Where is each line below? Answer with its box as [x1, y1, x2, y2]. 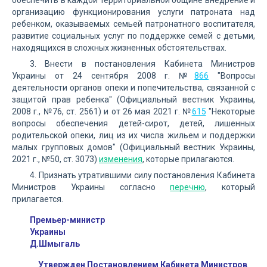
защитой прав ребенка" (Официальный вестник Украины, [12, 95, 255, 104]
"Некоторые [206, 107, 256, 116]
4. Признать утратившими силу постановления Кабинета [30, 170, 255, 180]
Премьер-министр [30, 215, 105, 225]
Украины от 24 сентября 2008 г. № [12, 71, 195, 80]
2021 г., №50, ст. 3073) [12, 154, 99, 164]
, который [205, 182, 255, 192]
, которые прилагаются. [142, 154, 234, 164]
